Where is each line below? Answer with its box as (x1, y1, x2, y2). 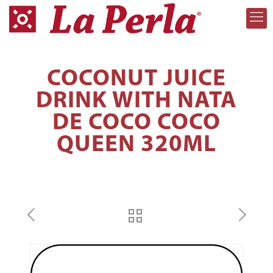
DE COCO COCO (52, 112, 221, 135)
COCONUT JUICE (47, 68, 226, 91)
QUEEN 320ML (57, 133, 216, 157)
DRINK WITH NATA (36, 90, 237, 113)
